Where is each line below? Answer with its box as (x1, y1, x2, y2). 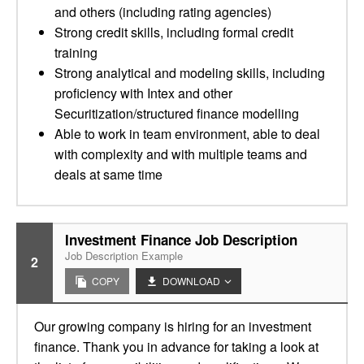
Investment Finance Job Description (65, 230, 297, 249)
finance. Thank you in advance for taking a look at (34, 337, 318, 356)
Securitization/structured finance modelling (54, 104, 299, 123)
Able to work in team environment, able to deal (54, 124, 320, 143)
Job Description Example (65, 248, 183, 263)
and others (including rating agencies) (54, 2, 271, 21)
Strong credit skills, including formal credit (54, 23, 293, 41)
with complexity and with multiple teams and (54, 145, 307, 163)
